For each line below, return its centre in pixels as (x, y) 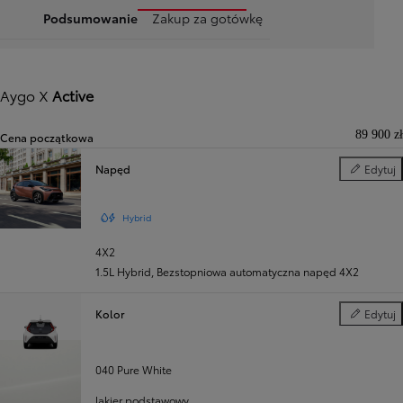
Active (73, 94)
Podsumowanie (90, 18)
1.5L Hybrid (123, 271)
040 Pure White (133, 369)
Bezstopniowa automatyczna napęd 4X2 (257, 271)
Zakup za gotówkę (207, 18)
